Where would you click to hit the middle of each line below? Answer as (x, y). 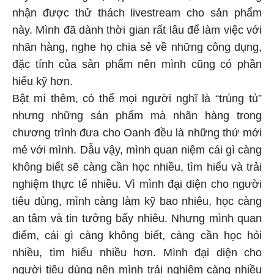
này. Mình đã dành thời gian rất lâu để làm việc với (137, 30)
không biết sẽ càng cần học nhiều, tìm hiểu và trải (137, 167)
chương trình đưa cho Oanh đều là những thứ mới (137, 133)
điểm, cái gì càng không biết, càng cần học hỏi (137, 236)
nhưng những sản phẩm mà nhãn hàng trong (137, 116)
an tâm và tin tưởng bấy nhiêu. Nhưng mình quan (137, 219)
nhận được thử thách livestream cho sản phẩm (137, 13)
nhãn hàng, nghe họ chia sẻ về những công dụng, (137, 47)
